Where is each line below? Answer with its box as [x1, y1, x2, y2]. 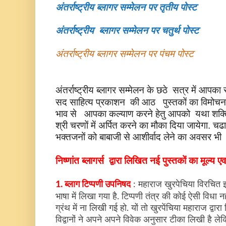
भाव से [55, 108, 79, 120]
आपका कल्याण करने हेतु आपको [79, 108, 193, 120]
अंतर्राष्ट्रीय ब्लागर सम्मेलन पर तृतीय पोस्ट [55, 2, 197, 13]
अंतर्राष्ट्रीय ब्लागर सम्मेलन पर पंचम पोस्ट [55, 48, 194, 60]
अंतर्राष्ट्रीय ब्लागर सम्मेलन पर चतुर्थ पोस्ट [55, 25, 199, 36]
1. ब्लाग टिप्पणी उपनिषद [55, 180, 131, 189]
